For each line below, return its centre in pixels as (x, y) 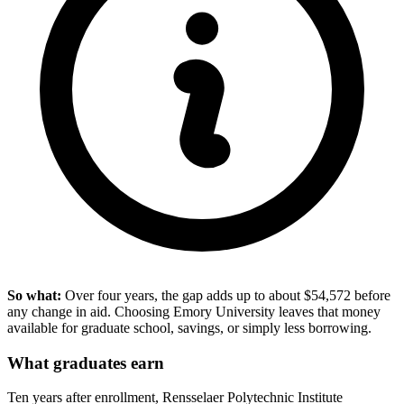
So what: (34, 296)
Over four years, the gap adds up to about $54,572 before (226, 296)
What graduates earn (86, 363)
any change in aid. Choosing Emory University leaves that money (194, 312)
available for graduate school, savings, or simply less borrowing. (189, 328)
